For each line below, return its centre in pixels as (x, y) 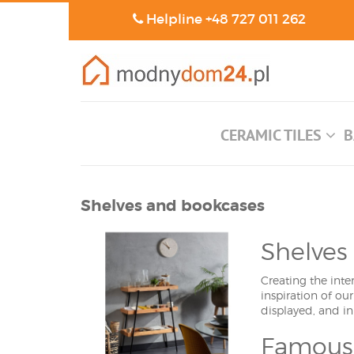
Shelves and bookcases (173, 206)
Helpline (174, 19)
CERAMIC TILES (273, 135)
